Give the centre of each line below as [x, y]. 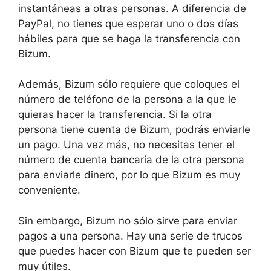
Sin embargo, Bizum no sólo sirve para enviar [128, 220]
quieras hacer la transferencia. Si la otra [115, 115]
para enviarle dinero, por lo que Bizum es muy [129, 175]
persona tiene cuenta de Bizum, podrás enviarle [134, 130]
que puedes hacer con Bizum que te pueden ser [135, 251]
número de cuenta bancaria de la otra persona [131, 160]
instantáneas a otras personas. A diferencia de [132, 8]
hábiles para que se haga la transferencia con [129, 38]
